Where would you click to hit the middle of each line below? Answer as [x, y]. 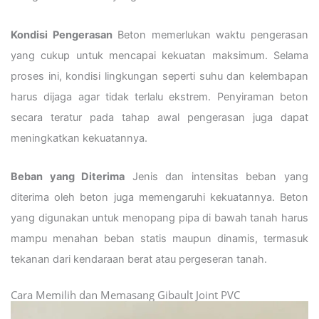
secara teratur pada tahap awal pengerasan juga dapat [159, 117]
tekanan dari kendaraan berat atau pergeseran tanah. [139, 260]
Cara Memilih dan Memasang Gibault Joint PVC [125, 294]
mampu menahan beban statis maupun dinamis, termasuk [159, 239]
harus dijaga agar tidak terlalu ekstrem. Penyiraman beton [159, 96]
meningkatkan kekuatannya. [79, 138]
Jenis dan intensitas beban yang [217, 177]
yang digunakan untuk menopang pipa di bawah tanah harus [159, 218]
